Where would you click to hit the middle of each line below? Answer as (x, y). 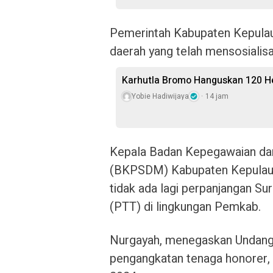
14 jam (217, 96)
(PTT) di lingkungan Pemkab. (185, 207)
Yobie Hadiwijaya (160, 96)
